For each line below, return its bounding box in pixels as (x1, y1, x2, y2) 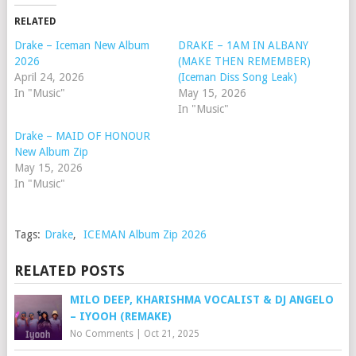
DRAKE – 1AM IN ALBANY (177, 39, 308, 52)
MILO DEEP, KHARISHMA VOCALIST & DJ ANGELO (69, 293, 334, 307)
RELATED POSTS (14, 262, 125, 280)
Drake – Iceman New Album (14, 39, 149, 52)
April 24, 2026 (14, 71, 84, 84)
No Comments (69, 328, 133, 340)
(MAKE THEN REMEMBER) (177, 55, 311, 68)
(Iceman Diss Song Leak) (177, 71, 297, 84)
